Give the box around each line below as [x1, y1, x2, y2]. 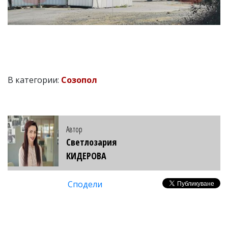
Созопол [61, 74, 97, 85]
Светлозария [66, 135, 117, 148]
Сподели [68, 178, 102, 190]
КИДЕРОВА [66, 149, 106, 162]
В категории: [8, 74, 61, 85]
